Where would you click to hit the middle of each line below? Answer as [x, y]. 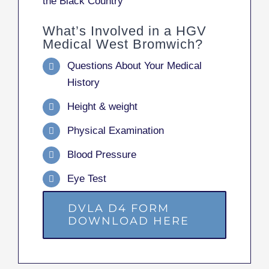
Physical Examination [115, 130]
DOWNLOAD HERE [128, 221]
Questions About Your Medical [134, 66]
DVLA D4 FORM [119, 208]
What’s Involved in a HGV [125, 31]
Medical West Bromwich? [123, 44]
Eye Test [86, 178]
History [83, 83]
